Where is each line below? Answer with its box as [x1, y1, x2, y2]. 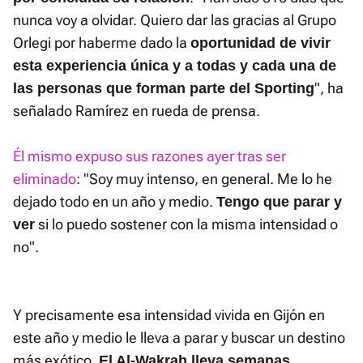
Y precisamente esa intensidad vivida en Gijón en [13, 306, 325, 324]
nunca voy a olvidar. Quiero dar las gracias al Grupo [13, 11, 336, 29]
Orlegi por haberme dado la [13, 34, 190, 52]
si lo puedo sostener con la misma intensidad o [35, 216, 338, 233]
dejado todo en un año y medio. [13, 193, 216, 211]
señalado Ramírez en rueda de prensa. [13, 102, 260, 120]
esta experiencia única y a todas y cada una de [13, 58, 336, 75]
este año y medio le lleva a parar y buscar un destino [13, 329, 345, 347]
